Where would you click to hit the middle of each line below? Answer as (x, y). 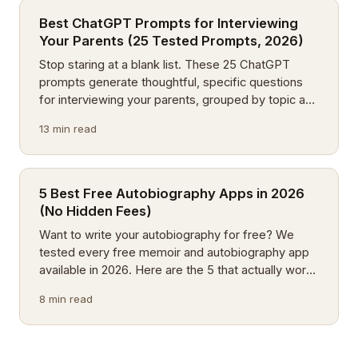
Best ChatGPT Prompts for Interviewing (169, 23)
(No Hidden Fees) (95, 211)
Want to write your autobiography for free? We (167, 235)
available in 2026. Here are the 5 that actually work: (177, 270)
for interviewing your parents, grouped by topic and (179, 100)
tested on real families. (101, 117)
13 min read (68, 129)
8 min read (66, 299)
